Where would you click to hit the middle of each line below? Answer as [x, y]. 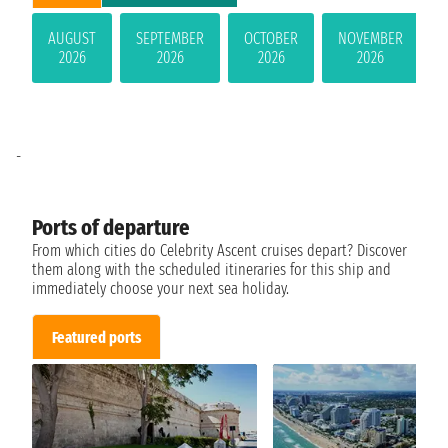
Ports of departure [111, 227]
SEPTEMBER [170, 38]
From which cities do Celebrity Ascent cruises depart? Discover [219, 250]
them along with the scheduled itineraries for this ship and [211, 269]
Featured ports [97, 337]
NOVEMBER [370, 38]
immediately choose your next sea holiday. [160, 288]
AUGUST [72, 38]
